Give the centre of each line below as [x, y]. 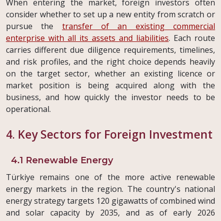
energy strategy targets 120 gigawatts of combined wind [110, 201]
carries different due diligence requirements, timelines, [110, 50]
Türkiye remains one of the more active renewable [110, 177]
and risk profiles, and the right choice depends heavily [110, 62]
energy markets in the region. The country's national [110, 189]
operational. [28, 109]
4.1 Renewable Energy [62, 161]
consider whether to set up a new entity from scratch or [110, 15]
